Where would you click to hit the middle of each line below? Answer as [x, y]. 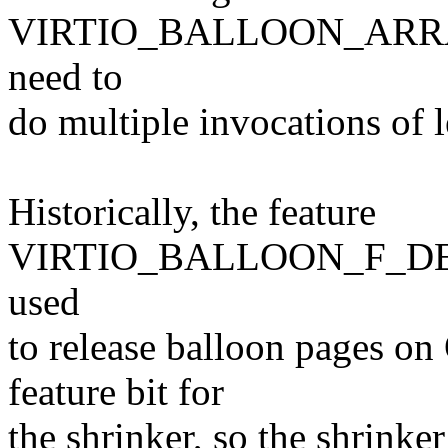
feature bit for [116, 392]
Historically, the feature [192, 212]
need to [65, 77]
